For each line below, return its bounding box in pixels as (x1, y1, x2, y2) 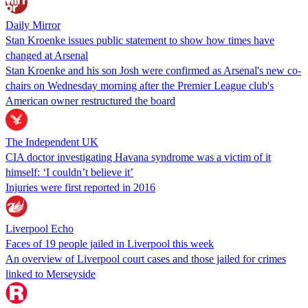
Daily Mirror (5, 19, 60, 31)
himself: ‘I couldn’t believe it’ (5, 166, 133, 178)
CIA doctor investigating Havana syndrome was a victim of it (5, 151, 271, 163)
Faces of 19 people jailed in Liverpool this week (5, 237, 214, 250)
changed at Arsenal (5, 49, 88, 61)
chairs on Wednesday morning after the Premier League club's (5, 79, 274, 91)
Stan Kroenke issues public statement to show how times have (5, 34, 274, 46)
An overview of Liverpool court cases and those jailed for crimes (5, 252, 286, 265)
